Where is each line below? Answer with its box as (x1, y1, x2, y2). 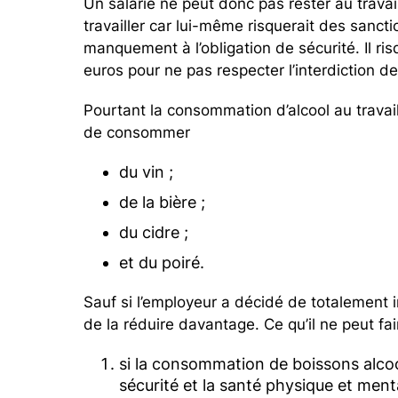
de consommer (84, 123, 191, 141)
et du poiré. (119, 252, 205, 272)
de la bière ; (119, 192, 206, 211)
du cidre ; (119, 222, 189, 242)
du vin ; (119, 162, 179, 181)
